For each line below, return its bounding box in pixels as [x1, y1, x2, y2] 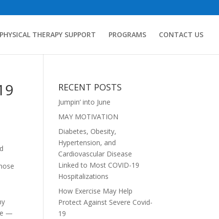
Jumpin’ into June [58, 97, 111, 107]
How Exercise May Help [58, 186, 133, 196]
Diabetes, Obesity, [58, 127, 117, 136]
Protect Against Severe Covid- [58, 197, 153, 207]
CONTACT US [159, 30, 203, 39]
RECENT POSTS [58, 81, 122, 93]
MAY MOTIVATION [58, 112, 119, 121]
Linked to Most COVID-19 [58, 160, 140, 170]
